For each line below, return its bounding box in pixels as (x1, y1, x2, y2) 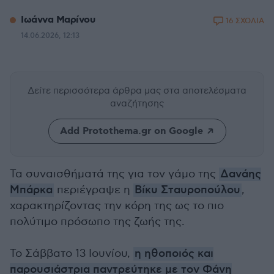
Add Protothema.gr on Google (59, 125, 203, 138)
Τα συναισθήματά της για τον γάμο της (10, 168, 219, 180)
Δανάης (220, 168, 261, 181)
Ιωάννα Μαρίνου (21, 13, 95, 26)
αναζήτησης (110, 98, 164, 109)
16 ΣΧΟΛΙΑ (226, 17, 264, 26)
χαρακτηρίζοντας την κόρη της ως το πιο (10, 199, 224, 212)
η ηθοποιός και (135, 247, 213, 261)
